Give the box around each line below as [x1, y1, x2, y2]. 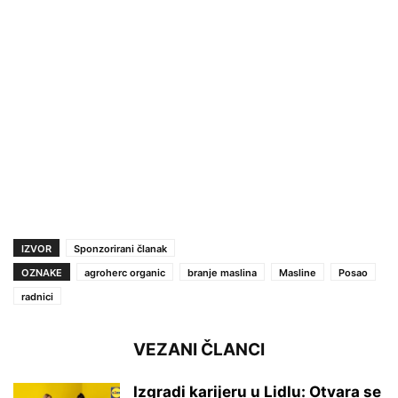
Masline [279, 266, 316, 279]
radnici [21, 290, 53, 303]
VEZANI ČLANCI [133, 338, 265, 360]
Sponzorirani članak [74, 242, 167, 255]
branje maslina [187, 266, 257, 279]
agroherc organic [84, 266, 165, 279]
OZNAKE [21, 266, 62, 279]
